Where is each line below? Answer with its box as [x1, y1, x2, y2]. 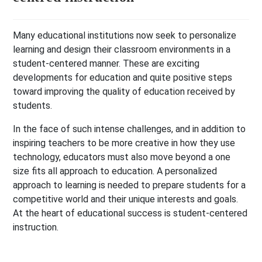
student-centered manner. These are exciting [13, 58, 200, 70]
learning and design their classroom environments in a [13, 44, 231, 56]
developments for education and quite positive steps [13, 72, 233, 84]
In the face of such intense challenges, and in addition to [13, 123, 246, 135]
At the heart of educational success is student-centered [13, 208, 248, 219]
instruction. [13, 222, 59, 233]
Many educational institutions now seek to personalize [13, 30, 237, 42]
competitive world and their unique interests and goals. [13, 194, 239, 205]
